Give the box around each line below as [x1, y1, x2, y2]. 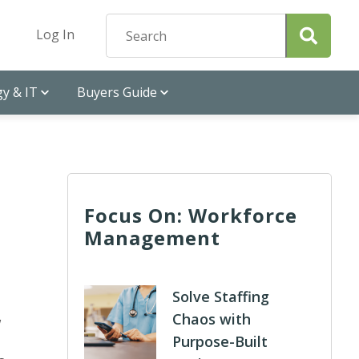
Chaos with [172, 309, 252, 329]
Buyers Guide [77, 83, 157, 101]
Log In [36, 26, 75, 43]
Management [84, 224, 221, 251]
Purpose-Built [172, 332, 268, 351]
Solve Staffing [172, 287, 270, 306]
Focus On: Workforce [84, 202, 298, 228]
